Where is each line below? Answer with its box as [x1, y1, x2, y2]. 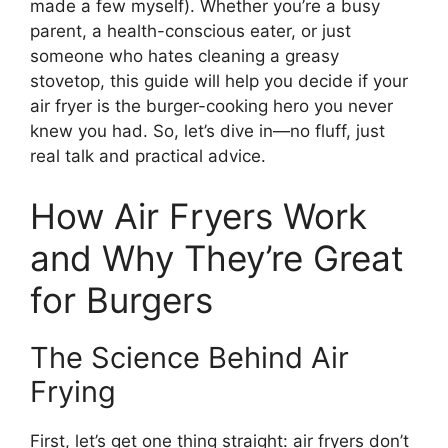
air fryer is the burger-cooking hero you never [30, 96, 393, 117]
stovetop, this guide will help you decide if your [30, 71, 408, 92]
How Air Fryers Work [30, 194, 367, 237]
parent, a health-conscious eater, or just [30, 21, 351, 42]
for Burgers [30, 278, 213, 321]
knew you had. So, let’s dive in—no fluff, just [30, 121, 385, 142]
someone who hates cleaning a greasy [30, 46, 339, 67]
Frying [30, 373, 116, 409]
